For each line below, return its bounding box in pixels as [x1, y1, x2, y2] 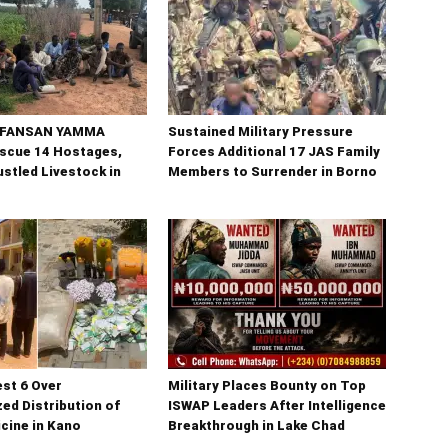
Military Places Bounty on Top [168, 378, 366, 394]
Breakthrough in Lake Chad [168, 418, 345, 434]
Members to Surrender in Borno [168, 164, 377, 180]
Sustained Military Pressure [168, 124, 353, 140]
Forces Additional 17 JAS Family [168, 144, 380, 160]
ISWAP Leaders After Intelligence [168, 398, 386, 414]
